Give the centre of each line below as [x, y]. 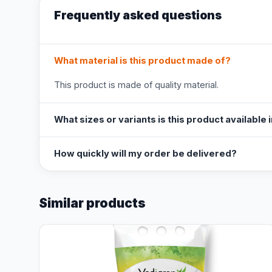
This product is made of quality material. [136, 85]
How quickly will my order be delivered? [145, 154]
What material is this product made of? [142, 61]
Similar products [92, 203]
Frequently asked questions [138, 15]
